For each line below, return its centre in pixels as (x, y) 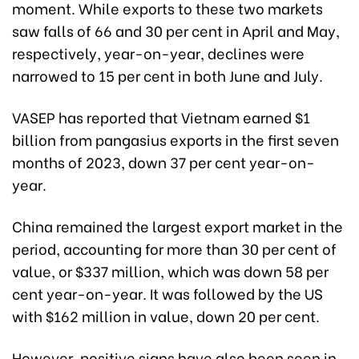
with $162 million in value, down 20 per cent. (166, 315)
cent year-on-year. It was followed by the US (167, 292)
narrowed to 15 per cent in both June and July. (167, 75)
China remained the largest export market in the (177, 225)
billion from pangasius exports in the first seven (175, 139)
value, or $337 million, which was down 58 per (170, 270)
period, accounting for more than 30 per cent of (174, 248)
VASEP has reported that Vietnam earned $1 (161, 116)
